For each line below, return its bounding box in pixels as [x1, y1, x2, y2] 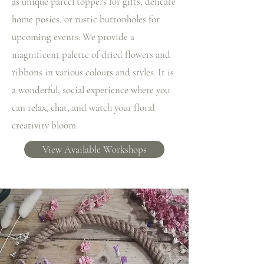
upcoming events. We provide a [12, 31, 134, 43]
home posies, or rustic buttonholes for [12, 13, 160, 25]
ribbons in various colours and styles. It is [12, 66, 174, 78]
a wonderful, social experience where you [12, 84, 170, 96]
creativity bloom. [12, 119, 78, 131]
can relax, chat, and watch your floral [12, 101, 154, 114]
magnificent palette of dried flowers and [12, 48, 170, 61]
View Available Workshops [42, 143, 147, 156]
